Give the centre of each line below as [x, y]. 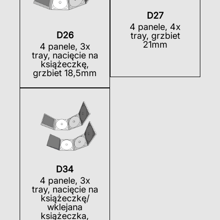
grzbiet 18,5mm [65, 73]
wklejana [65, 207]
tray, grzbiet [155, 35]
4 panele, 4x [155, 27]
